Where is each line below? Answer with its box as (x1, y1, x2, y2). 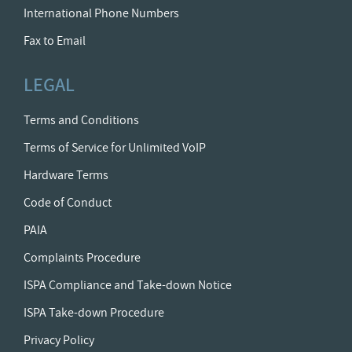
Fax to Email (24, 32, 86, 49)
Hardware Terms (24, 167, 108, 184)
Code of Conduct (24, 194, 112, 211)
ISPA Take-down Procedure (24, 304, 164, 321)
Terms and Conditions (24, 112, 139, 129)
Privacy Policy (24, 332, 94, 349)
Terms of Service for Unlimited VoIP (24, 139, 206, 156)
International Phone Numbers (24, 5, 179, 22)
